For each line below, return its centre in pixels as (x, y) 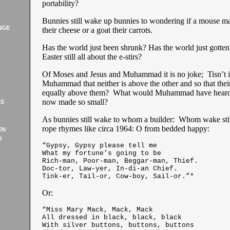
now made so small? (75, 102)
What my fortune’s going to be (101, 153)
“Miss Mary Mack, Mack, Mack (97, 210)
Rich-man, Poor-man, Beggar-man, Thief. (120, 161)
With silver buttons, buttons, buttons (118, 225)
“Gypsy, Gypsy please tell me (99, 146)
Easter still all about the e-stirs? (92, 57)
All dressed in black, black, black (112, 217)
